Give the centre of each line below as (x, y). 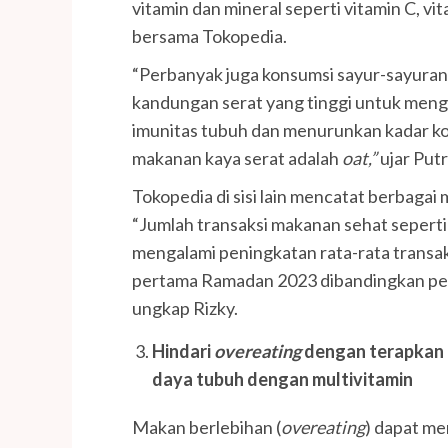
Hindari (183, 351)
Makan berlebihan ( (206, 427)
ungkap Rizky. (185, 308)
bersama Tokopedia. (209, 36)
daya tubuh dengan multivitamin (282, 379)
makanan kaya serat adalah (237, 158)
